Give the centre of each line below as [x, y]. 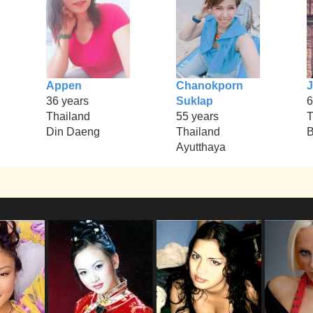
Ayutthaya [201, 147]
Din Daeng [73, 132]
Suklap [195, 101]
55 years [198, 117]
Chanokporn [210, 86]
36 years [67, 101]
